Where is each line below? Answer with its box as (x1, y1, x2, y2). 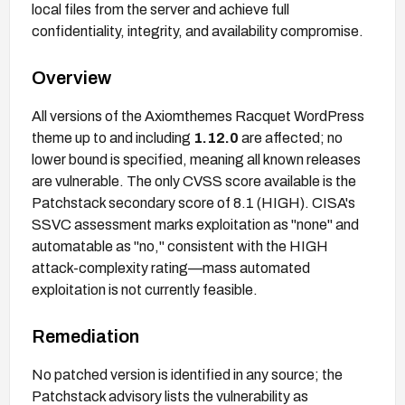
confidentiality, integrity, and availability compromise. (32, 23, 363, 39)
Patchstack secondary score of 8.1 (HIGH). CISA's (32, 194, 355, 211)
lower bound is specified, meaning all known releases (32, 151, 361, 167)
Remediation (32, 325, 139, 346)
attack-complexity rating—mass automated (32, 259, 310, 276)
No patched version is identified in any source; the (32, 366, 343, 382)
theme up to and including (32, 129, 193, 146)
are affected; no (239, 129, 343, 146)
